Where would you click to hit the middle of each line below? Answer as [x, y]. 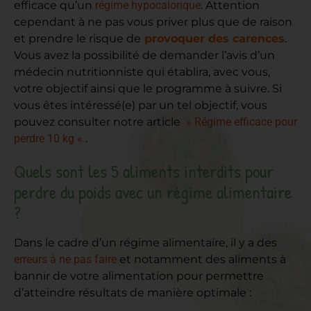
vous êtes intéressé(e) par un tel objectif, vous [141, 106]
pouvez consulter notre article [99, 122]
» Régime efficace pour [240, 122]
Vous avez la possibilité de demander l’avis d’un [144, 56]
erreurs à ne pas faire [65, 260]
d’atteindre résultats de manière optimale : [133, 293]
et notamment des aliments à [201, 260]
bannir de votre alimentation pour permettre [139, 276]
